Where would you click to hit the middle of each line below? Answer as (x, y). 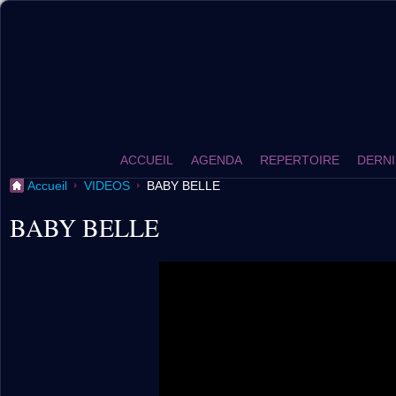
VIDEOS (107, 186)
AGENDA (217, 160)
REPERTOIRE (300, 160)
